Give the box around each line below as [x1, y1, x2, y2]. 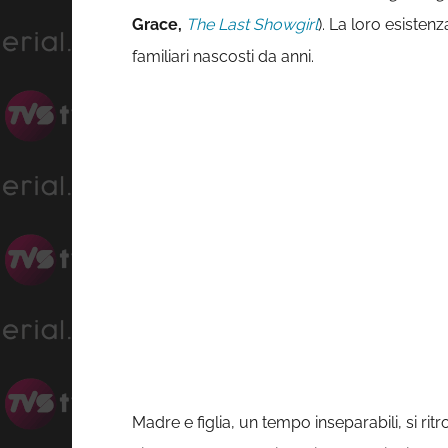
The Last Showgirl [186, 15, 318, 35]
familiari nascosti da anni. [132, 47, 314, 67]
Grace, [132, 15, 182, 35]
